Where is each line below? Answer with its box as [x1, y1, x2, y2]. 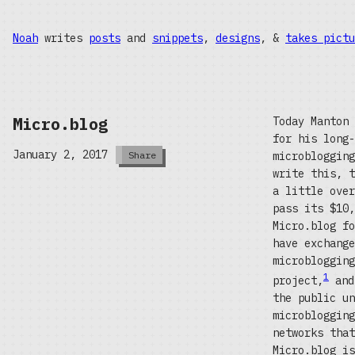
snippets [152, 31, 203, 45]
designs [216, 31, 260, 45]
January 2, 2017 [13, 147, 108, 162]
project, [273, 273, 323, 288]
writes [38, 31, 89, 45]
